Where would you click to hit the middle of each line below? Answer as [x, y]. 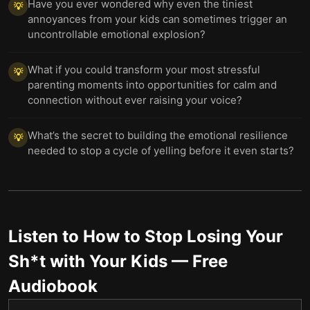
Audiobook [53, 286]
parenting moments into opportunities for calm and [152, 85]
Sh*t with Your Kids [88, 261]
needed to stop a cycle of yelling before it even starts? [161, 151]
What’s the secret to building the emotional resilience [158, 135]
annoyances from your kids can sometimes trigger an [157, 19]
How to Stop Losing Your [183, 236]
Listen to [46, 236]
